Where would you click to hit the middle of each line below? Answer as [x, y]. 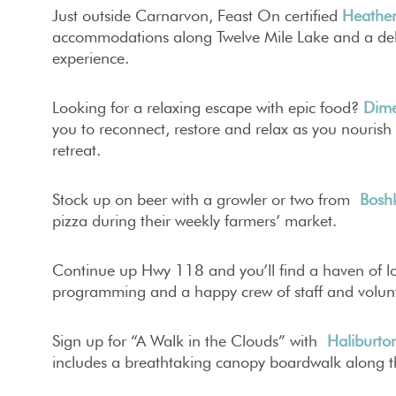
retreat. [76, 149]
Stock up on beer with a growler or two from [206, 199]
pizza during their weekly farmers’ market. [194, 220]
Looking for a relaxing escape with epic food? [206, 107]
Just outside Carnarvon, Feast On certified [197, 15]
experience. [91, 57]
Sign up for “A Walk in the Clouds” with [190, 340]
